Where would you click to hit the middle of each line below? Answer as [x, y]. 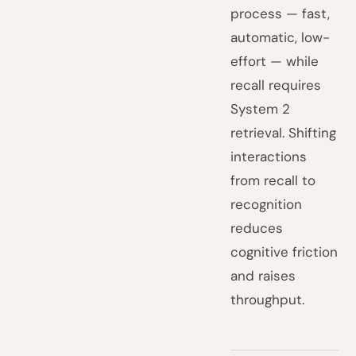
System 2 [261, 109]
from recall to [273, 180]
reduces [257, 228]
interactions [269, 157]
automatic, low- [281, 37]
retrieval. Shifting [284, 133]
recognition [267, 204]
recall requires [276, 85]
